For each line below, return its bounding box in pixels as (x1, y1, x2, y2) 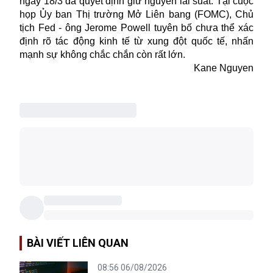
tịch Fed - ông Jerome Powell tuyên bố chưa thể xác (19, 22, 253, 33)
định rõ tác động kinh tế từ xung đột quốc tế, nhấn (19, 35, 253, 46)
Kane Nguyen (194, 62, 253, 73)
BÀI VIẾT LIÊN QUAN (27, 236, 129, 249)
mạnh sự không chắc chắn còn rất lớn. (19, 49, 185, 60)
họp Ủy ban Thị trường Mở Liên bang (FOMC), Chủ (19, 9, 253, 19)
